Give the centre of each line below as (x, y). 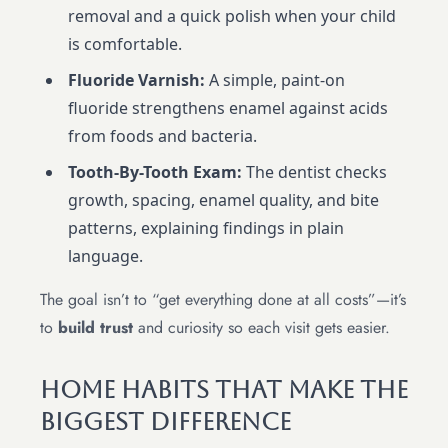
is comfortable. (125, 44)
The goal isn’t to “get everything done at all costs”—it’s (223, 300)
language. (105, 256)
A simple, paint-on (275, 80)
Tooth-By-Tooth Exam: (155, 172)
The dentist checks (314, 172)
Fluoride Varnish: (136, 80)
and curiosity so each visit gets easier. (261, 328)
